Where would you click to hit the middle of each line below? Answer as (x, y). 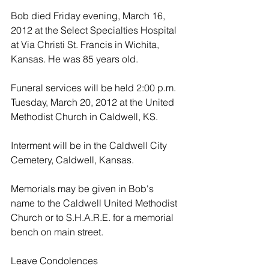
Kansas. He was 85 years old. (74, 59)
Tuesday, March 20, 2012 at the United (94, 102)
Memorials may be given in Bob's (83, 189)
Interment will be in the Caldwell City (90, 145)
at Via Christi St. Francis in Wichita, (86, 44)
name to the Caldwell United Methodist (95, 203)
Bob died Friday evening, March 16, (89, 16)
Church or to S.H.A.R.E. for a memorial (93, 217)
